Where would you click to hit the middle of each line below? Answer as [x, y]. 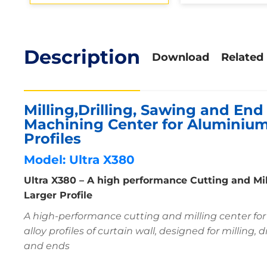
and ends [47, 246]
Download [181, 57]
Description [82, 57]
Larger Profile [58, 195]
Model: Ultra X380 [80, 160]
